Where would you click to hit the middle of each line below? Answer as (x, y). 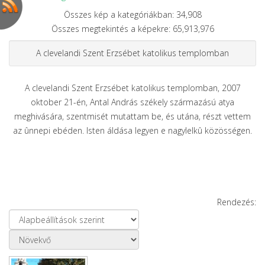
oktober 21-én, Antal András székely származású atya (132, 102)
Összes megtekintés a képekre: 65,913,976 (132, 28)
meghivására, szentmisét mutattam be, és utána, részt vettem (132, 116)
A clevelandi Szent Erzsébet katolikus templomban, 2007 (132, 88)
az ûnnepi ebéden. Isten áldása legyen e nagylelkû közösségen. (132, 130)
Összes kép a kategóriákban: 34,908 (132, 14)
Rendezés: (237, 202)
